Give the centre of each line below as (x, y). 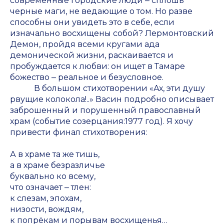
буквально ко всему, (53, 176)
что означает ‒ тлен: (50, 187)
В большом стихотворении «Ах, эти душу (107, 88)
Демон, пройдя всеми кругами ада (85, 44)
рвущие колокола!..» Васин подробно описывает (112, 99)
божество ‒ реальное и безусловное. (87, 77)
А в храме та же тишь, (55, 154)
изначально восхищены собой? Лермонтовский (112, 33)
